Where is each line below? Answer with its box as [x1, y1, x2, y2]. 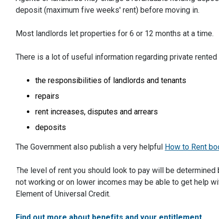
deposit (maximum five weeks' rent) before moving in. [16, 5, 199, 15]
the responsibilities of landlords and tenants [35, 76, 186, 85]
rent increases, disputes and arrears [35, 107, 158, 116]
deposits [35, 123, 66, 132]
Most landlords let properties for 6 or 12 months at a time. [16, 29, 214, 38]
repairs [35, 91, 59, 101]
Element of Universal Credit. [16, 189, 110, 198]
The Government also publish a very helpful [16, 142, 165, 152]
